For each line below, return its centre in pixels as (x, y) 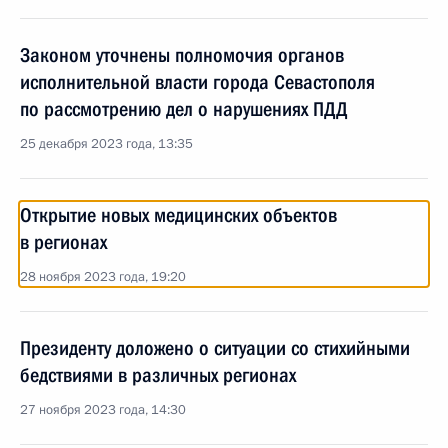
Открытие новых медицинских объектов (178, 215)
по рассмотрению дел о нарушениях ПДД (184, 109)
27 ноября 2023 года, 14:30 (103, 410)
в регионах (63, 242)
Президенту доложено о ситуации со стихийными (215, 348)
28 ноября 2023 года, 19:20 (103, 277)
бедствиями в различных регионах (158, 375)
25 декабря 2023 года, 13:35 (106, 144)
